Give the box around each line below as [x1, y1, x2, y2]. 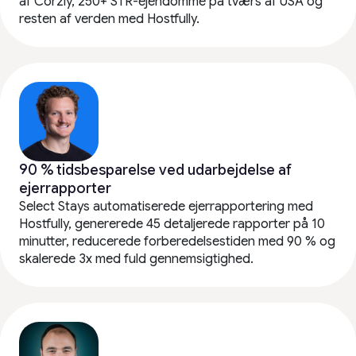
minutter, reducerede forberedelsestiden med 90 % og [19, 234, 335, 250]
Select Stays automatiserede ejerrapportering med [19, 199, 313, 215]
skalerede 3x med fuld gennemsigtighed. [19, 251, 253, 268]
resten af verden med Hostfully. [19, 11, 199, 28]
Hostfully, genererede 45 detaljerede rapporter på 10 [19, 216, 325, 233]
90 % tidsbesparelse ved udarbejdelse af [19, 161, 292, 180]
